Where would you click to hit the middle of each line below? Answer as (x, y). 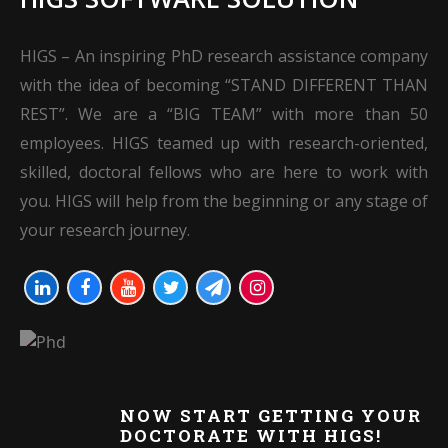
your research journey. (105, 230)
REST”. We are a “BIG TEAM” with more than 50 (224, 114)
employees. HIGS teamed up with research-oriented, (224, 143)
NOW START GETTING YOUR (271, 416)
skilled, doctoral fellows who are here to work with (224, 172)
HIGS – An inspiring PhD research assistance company (224, 56)
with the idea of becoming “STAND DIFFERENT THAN (224, 85)
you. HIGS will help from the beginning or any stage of (224, 201)
